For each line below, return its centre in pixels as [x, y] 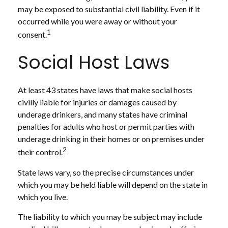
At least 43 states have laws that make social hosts [105, 90]
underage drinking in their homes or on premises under [111, 139]
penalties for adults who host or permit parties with [106, 127]
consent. [32, 35]
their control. [40, 152]
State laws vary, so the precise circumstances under [106, 172]
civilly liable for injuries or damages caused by [97, 102]
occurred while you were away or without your [97, 21]
